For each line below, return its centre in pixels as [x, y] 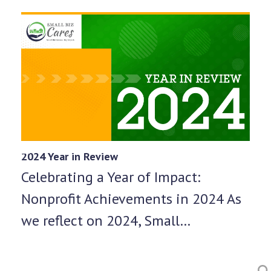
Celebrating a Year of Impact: [110, 177]
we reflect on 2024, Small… [106, 220]
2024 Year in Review [69, 156]
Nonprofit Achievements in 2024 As [131, 198]
